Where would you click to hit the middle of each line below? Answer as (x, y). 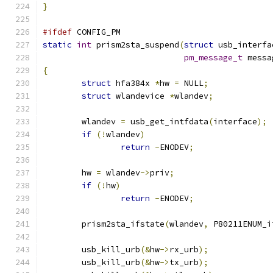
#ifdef (57, 32)
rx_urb (184, 250)
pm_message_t (213, 58)
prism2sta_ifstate (123, 224)
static (57, 45)
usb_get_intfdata (167, 122)
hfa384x (133, 83)
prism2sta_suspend (135, 45)
